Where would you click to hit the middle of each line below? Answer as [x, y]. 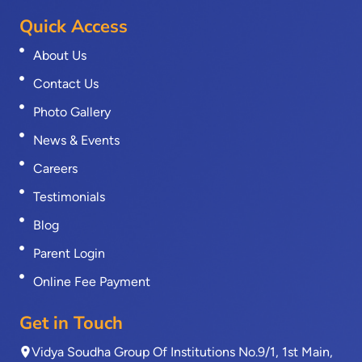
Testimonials [69, 196]
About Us [59, 55]
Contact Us [65, 83]
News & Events [76, 140]
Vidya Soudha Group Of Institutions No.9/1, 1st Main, [182, 351]
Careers [55, 168]
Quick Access [74, 26]
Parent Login [69, 253]
